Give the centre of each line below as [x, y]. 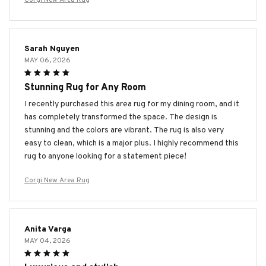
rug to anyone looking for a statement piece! [105, 156]
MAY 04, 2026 [47, 241]
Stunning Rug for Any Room [85, 88]
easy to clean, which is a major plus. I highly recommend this [132, 143]
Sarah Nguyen [52, 49]
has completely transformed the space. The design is [121, 117]
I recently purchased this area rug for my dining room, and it [132, 104]
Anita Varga [48, 229]
